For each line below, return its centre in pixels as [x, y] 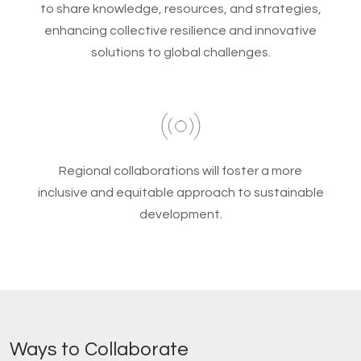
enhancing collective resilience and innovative [180, 31]
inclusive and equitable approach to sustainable [180, 193]
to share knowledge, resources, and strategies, [180, 9]
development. [180, 215]
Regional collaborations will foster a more [180, 171]
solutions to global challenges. [180, 53]
